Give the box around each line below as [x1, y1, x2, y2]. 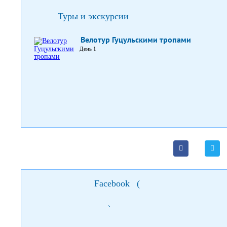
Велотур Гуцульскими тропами [81, 34, 191, 45]
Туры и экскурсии [58, 11, 129, 21]
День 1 [80, 45, 96, 52]
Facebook [94, 178, 130, 188]
